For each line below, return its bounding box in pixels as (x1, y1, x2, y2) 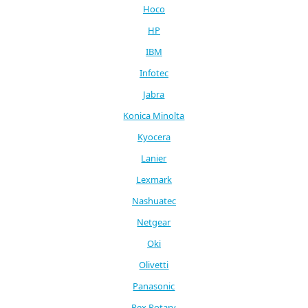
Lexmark (135, 173, 172, 186)
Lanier (141, 151, 167, 164)
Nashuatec (131, 194, 176, 207)
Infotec (139, 66, 168, 79)
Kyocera (137, 130, 170, 143)
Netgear (137, 215, 171, 228)
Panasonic (133, 279, 175, 292)
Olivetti (139, 258, 169, 271)
